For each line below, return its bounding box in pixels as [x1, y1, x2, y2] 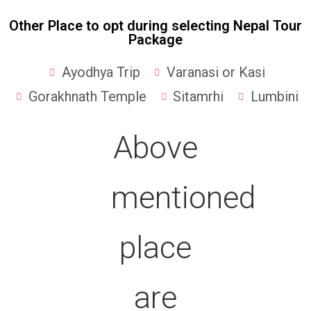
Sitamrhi [173, 88, 224, 105]
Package [128, 31, 183, 48]
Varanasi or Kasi [167, 64, 265, 81]
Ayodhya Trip [61, 64, 140, 81]
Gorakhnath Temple [28, 88, 146, 105]
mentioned [111, 179, 255, 216]
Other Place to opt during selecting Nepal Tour [9, 17, 302, 34]
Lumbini [250, 88, 299, 105]
